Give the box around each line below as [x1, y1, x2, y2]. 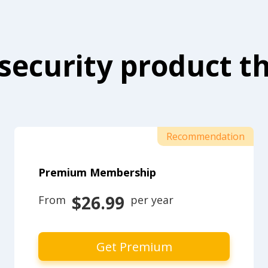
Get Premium [96, 238, 172, 255]
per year [127, 193, 173, 207]
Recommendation [166, 130, 245, 143]
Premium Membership [38, 165, 156, 179]
